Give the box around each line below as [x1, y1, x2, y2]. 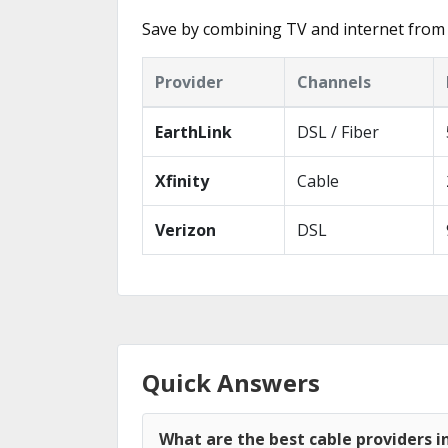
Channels [297, 71, 371, 93]
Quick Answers [142, 366, 320, 399]
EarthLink [155, 121, 232, 143]
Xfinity [155, 170, 209, 192]
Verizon [155, 219, 216, 241]
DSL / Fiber [297, 121, 379, 143]
